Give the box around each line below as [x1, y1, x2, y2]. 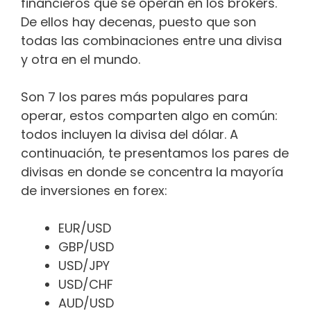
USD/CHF [58, 276, 113, 293]
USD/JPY [58, 257, 110, 274]
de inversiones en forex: [21, 182, 171, 199]
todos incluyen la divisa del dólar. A [21, 126, 238, 143]
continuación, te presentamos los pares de [21, 144, 289, 162]
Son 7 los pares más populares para [21, 88, 248, 106]
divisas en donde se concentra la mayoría [21, 163, 283, 180]
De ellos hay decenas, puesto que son [21, 13, 256, 31]
